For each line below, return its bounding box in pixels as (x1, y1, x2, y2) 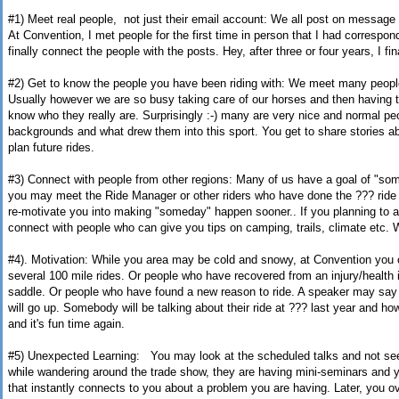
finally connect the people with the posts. (8, 45, 219, 59)
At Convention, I (8, 28, 92, 43)
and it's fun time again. (8, 317, 125, 331)
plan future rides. (8, 141, 94, 155)
